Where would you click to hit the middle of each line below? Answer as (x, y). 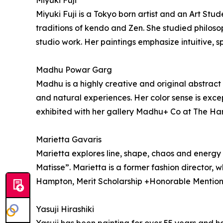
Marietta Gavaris (69, 139)
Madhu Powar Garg (74, 70)
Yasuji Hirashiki (65, 209)
